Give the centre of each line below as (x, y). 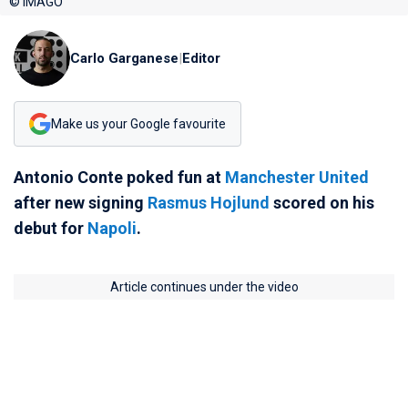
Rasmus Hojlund (209, 203)
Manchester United (297, 177)
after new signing (81, 203)
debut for (51, 228)
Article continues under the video (204, 287)
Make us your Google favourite (138, 123)
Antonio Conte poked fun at (119, 177)
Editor (201, 58)
